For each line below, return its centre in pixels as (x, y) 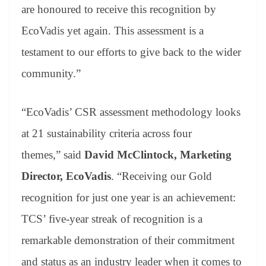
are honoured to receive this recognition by (119, 9)
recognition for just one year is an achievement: (129, 197)
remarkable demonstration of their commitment (128, 240)
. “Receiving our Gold (161, 176)
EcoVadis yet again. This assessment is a (113, 31)
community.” (51, 74)
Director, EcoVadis (66, 176)
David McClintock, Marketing (156, 154)
